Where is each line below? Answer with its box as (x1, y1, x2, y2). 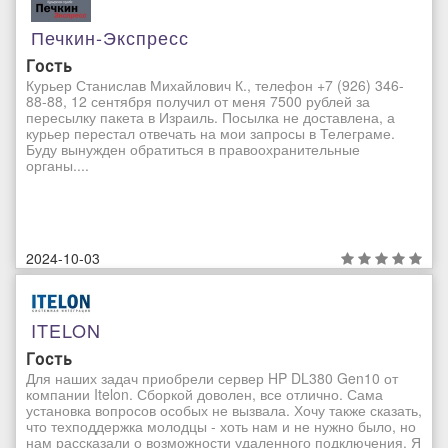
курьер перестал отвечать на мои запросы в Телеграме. (26, 123, 395, 144)
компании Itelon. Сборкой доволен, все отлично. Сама (26, 383, 383, 404)
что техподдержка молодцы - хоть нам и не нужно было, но (26, 415, 416, 436)
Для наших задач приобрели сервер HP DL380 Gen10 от (26, 367, 398, 388)
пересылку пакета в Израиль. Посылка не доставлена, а (26, 107, 395, 128)
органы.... (26, 155, 89, 176)
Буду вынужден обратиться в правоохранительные (26, 139, 360, 160)
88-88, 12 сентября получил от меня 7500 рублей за (26, 91, 370, 112)
